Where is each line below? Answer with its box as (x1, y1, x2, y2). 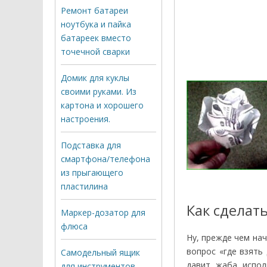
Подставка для (61, 139, 121, 151)
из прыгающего (61, 166, 123, 178)
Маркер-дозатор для (61, 206, 145, 218)
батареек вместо (61, 32, 131, 44)
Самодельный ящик (61, 246, 140, 258)
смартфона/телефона (61, 153, 150, 164)
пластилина (61, 180, 108, 192)
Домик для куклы (61, 72, 129, 83)
